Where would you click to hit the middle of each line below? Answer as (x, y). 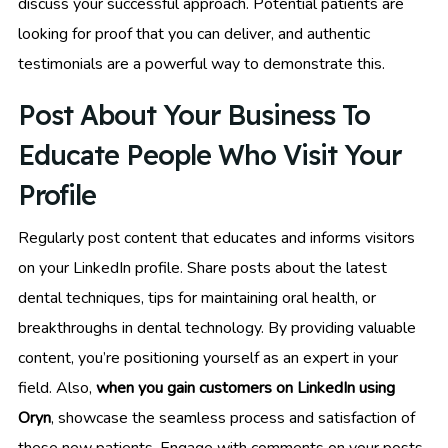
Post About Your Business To (194, 115)
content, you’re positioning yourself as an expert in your (208, 358)
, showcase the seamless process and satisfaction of (233, 418)
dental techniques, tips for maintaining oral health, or (197, 298)
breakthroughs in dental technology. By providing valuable (217, 328)
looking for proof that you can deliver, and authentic (194, 34)
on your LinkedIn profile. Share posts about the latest (202, 268)
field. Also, (57, 388)
